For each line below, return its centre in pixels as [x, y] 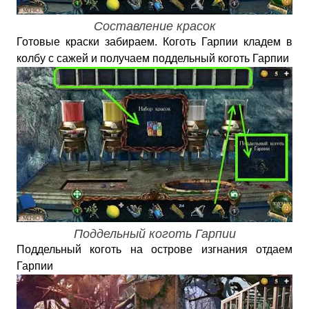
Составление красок [154, 26]
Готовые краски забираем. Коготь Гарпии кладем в [154, 42]
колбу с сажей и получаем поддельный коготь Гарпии [153, 58]
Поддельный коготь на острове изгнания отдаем [154, 249]
